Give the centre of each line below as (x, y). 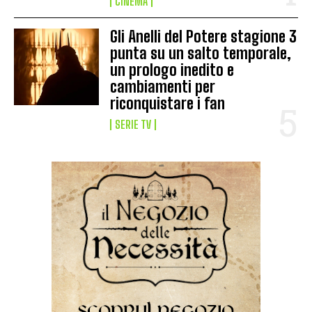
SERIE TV (133, 125)
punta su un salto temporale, (201, 54)
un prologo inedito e (172, 70)
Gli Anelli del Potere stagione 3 (204, 37)
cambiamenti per (163, 87)
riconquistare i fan (168, 104)
